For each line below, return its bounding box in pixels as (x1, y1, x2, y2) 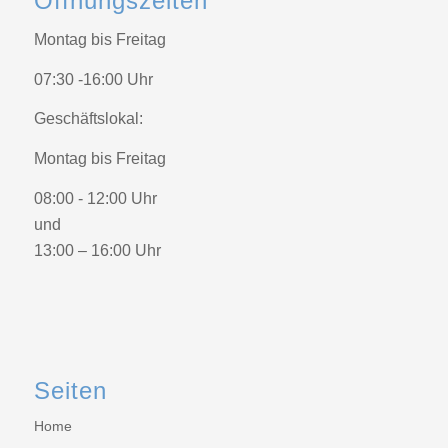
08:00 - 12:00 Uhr (33, 189, 157, 207)
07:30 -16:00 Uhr (33, 70, 153, 88)
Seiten (33, 376, 107, 404)
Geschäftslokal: (33, 110, 143, 128)
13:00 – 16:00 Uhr (33, 241, 161, 259)
